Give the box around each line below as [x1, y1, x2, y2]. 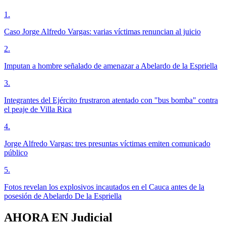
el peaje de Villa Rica [4, 105, 72, 114]
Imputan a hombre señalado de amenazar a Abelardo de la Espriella [4, 62, 217, 71]
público [4, 148, 28, 157]
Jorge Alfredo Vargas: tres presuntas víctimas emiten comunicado [4, 139, 210, 148]
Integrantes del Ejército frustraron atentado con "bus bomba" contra [4, 96, 218, 105]
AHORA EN [4, 210, 71, 224]
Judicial [71, 210, 112, 224]
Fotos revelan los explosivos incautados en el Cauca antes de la [4, 183, 204, 192]
